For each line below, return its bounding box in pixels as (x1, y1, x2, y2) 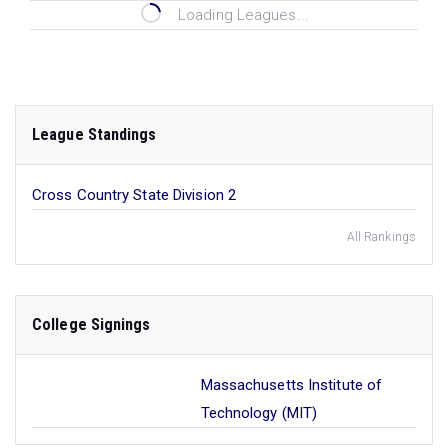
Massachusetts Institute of (200, 376, 383, 394)
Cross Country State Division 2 (32, 186, 236, 204)
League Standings (32, 125, 157, 144)
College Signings (32, 315, 151, 334)
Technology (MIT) (200, 404, 318, 422)
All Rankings (346, 230, 416, 244)
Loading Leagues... (178, 6, 309, 24)
